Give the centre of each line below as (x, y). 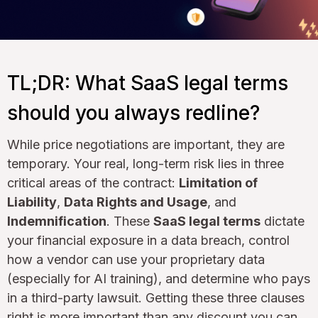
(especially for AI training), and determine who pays (159, 278)
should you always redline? (133, 113)
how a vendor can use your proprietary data (136, 259)
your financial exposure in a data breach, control (148, 240)
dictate (283, 221)
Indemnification (57, 221)
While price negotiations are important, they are (146, 144)
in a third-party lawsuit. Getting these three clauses (156, 297)
